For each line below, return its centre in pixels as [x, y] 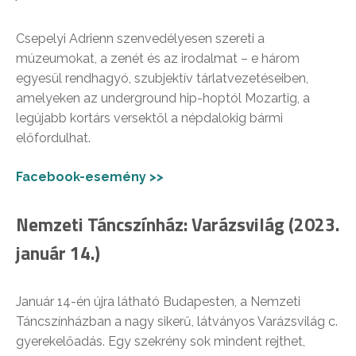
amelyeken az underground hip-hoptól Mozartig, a [163, 98]
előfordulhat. [53, 137]
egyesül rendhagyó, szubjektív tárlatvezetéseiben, [162, 78]
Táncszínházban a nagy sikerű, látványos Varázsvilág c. [177, 321]
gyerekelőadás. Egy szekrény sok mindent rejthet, [161, 341]
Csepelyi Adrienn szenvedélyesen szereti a [140, 38]
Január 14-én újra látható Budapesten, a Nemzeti [158, 301]
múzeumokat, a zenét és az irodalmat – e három [158, 58]
